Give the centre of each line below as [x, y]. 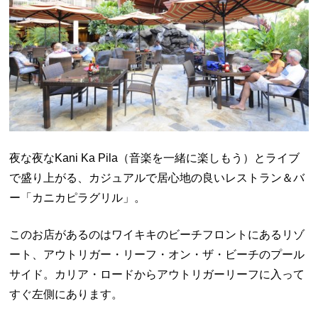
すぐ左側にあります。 [66, 295]
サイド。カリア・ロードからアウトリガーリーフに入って [157, 275]
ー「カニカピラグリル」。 [78, 198]
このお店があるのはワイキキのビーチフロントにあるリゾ [157, 235]
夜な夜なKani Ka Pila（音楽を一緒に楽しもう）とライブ [155, 158]
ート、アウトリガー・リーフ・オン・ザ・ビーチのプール [157, 255]
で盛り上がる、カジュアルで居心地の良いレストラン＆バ [157, 178]
